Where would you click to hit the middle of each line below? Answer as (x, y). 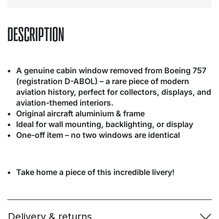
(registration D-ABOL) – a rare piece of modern (103, 81)
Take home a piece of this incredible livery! (95, 172)
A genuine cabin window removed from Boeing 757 (111, 70)
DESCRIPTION (36, 35)
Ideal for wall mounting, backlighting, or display (105, 124)
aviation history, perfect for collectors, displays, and (114, 92)
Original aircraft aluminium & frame (80, 113)
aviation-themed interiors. (65, 103)
